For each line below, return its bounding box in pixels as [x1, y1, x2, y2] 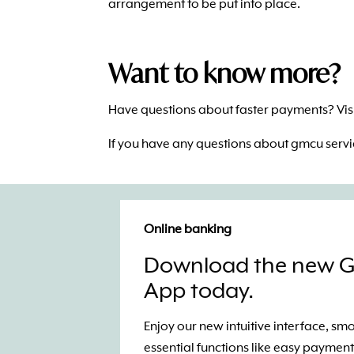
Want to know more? [108, 58, 341, 89]
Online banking [144, 223, 232, 238]
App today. [144, 279, 254, 305]
